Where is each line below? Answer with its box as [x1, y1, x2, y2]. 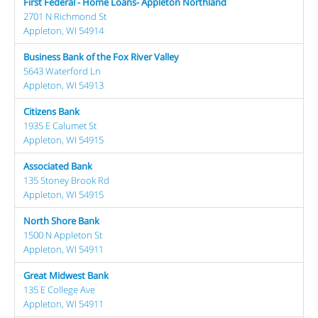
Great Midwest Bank [23, 269, 109, 282]
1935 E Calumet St [23, 119, 97, 132]
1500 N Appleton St [23, 229, 102, 241]
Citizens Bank [23, 105, 79, 118]
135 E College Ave [23, 283, 95, 296]
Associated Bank [23, 160, 92, 172]
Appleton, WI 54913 [23, 79, 104, 92]
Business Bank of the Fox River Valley [23, 50, 179, 63]
